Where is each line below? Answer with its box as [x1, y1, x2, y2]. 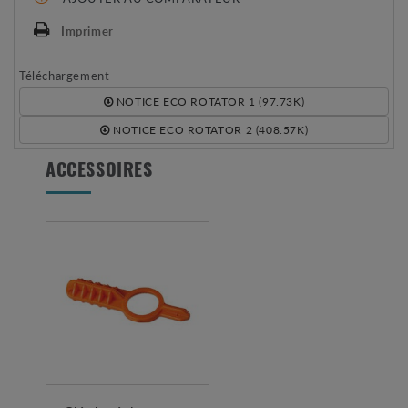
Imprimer [61, 22, 114, 40]
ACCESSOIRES [46, 163, 153, 182]
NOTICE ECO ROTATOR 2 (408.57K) [109, 122, 309, 138]
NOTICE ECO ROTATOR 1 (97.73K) [113, 94, 305, 110]
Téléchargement [19, 66, 110, 85]
